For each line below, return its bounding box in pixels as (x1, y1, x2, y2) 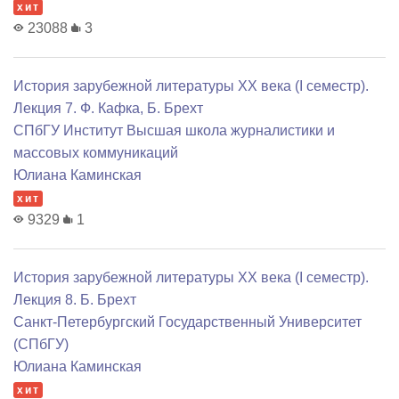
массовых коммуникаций (13, 145, 178, 161)
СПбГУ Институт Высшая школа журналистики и (13, 123, 335, 139)
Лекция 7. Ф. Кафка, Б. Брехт (13, 101, 203, 117)
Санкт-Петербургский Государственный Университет (13, 314, 362, 330)
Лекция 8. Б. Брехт (13, 292, 136, 308)
